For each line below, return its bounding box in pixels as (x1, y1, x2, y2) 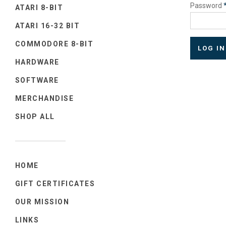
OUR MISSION (15, 197, 70, 206)
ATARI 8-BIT (15, 3, 64, 12)
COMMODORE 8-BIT (15, 39, 94, 48)
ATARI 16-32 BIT (15, 21, 80, 30)
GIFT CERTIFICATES (15, 179, 95, 188)
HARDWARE (15, 58, 60, 66)
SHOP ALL (15, 112, 55, 121)
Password (190, 2, 223, 10)
